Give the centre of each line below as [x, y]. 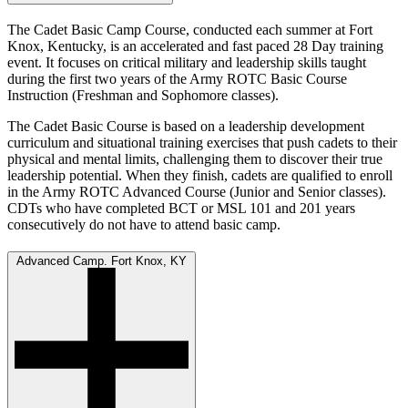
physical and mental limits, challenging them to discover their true [195, 158]
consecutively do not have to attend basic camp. [144, 224]
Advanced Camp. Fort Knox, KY [102, 261]
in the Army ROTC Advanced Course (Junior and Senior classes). [197, 191]
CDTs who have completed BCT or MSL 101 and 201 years [181, 208]
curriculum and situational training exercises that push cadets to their [202, 142]
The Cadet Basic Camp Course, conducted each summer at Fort [190, 29]
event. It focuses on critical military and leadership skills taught [187, 62]
